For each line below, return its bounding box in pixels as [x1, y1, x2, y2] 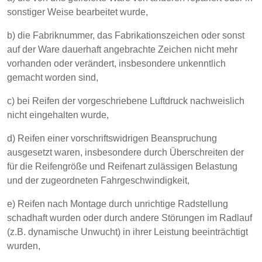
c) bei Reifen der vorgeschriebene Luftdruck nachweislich [7, 96, 244, 106]
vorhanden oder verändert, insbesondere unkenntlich [7, 58, 226, 68]
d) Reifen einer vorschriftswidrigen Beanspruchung [7, 133, 217, 143]
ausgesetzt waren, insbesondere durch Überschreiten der [7, 147, 244, 157]
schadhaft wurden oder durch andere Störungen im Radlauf [7, 213, 252, 223]
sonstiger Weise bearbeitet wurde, [7, 7, 148, 17]
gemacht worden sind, [7, 73, 98, 82]
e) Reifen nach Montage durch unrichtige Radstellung [7, 199, 228, 209]
